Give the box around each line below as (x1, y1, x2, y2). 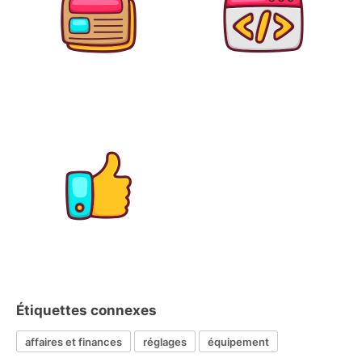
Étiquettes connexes (16, 302, 157, 318)
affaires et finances (25, 335, 122, 348)
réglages (143, 335, 187, 348)
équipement (208, 335, 269, 348)
